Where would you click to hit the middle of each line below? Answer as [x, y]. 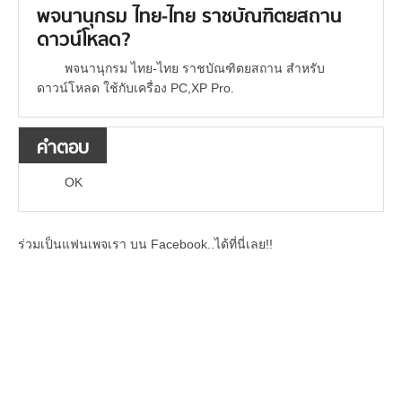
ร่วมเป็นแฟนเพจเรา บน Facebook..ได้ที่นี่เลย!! [145, 245]
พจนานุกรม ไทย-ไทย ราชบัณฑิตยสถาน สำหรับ [194, 69]
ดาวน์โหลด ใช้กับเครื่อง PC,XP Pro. [135, 88]
